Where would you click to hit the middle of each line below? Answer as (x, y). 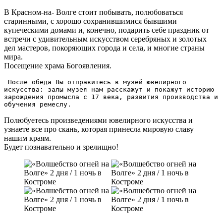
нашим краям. (28, 138)
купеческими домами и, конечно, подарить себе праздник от (107, 30)
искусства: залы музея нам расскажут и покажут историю (109, 89)
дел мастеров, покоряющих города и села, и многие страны (104, 48)
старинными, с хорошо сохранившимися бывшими (90, 21)
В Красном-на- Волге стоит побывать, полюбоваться (93, 12)
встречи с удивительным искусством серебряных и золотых (105, 39)
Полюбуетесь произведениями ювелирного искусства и (98, 120)
